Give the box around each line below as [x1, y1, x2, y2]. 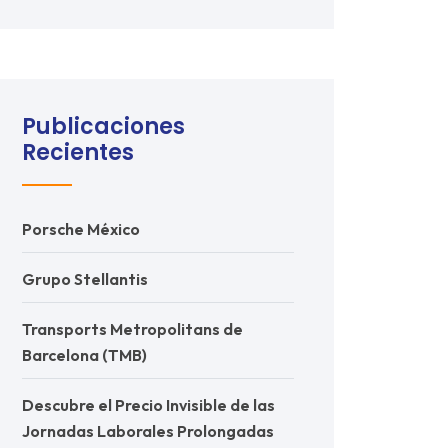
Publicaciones [22, 111, 185, 142]
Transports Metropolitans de [22, 319, 243, 339]
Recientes [22, 137, 134, 168]
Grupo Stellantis [22, 269, 148, 289]
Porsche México [22, 219, 140, 239]
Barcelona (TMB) [22, 345, 147, 365]
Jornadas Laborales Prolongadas [22, 421, 274, 441]
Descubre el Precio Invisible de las [22, 395, 275, 415]
